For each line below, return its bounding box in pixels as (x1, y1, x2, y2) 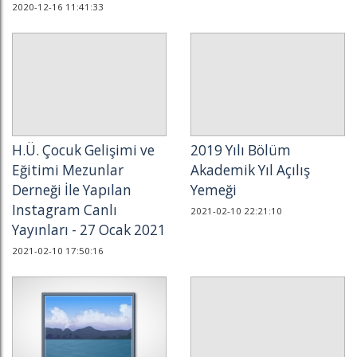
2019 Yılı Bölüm (190, 141, 291, 159)
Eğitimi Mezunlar (12, 161, 124, 179)
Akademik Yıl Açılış (190, 161, 310, 179)
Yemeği (190, 181, 237, 199)
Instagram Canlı (12, 201, 117, 219)
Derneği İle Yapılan (12, 181, 131, 199)
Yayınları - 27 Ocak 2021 (12, 221, 166, 239)
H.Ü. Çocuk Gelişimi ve (12, 141, 155, 159)
